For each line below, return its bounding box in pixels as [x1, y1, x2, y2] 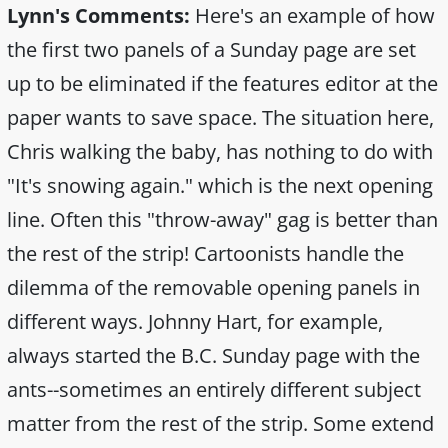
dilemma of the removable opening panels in [7, 274, 420, 302]
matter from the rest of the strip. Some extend [7, 410, 434, 438]
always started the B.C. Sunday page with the [7, 342, 420, 370]
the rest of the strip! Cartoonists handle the [7, 240, 404, 268]
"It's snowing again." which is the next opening [7, 172, 433, 200]
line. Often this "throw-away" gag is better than [7, 206, 438, 234]
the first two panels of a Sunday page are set [7, 36, 416, 64]
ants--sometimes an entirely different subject [7, 376, 421, 404]
